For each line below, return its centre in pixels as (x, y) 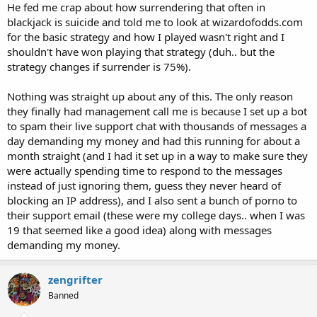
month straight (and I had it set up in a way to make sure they (157, 155)
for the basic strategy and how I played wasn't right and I (146, 36)
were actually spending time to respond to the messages (145, 170)
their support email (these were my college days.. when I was (156, 215)
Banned (63, 295)
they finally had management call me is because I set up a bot (157, 111)
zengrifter (75, 279)
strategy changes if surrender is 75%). (99, 66)
